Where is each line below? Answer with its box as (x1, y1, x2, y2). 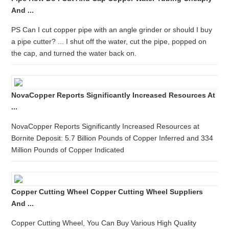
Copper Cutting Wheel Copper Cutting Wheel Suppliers (11, 188, 203, 196)
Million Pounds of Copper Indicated (11, 146, 125, 154)
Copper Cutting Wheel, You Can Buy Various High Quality (11, 219, 197, 227)
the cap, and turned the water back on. (11, 49, 137, 57)
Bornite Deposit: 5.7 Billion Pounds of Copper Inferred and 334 (11, 134, 214, 142)
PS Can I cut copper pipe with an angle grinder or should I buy (11, 26, 213, 34)
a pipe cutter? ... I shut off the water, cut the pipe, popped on (11, 37, 207, 45)
